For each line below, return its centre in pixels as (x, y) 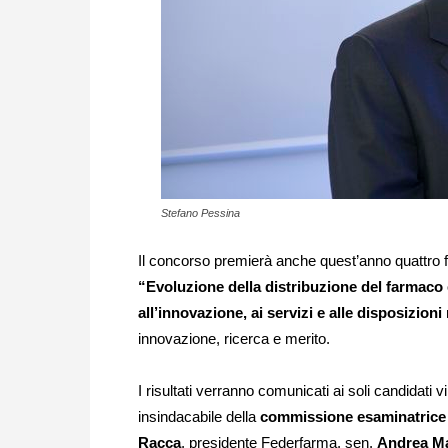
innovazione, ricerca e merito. (234, 339)
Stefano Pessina (200, 213)
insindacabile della (199, 417)
